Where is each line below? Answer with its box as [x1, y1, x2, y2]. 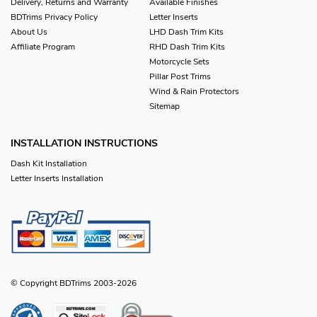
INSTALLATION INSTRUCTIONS [11, 136, 158, 150]
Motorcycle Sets [149, 55, 209, 67]
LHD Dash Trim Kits [149, 25, 224, 38]
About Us [11, 25, 47, 38]
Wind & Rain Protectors [149, 85, 239, 97]
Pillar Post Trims [149, 70, 211, 82]
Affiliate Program [11, 40, 75, 52]
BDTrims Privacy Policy [11, 11, 98, 23]
